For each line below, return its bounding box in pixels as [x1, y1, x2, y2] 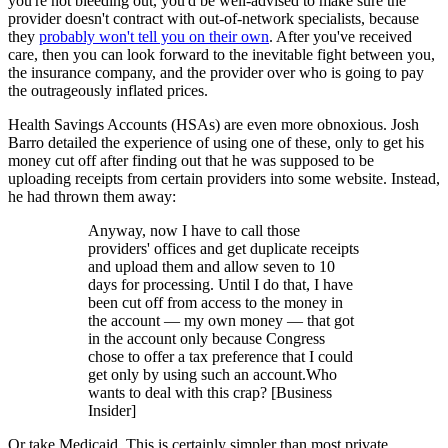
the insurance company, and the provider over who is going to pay [8, 64, 424, 82]
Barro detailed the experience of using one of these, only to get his [8, 134, 424, 152]
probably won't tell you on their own [39, 28, 269, 46]
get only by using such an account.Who [88, 366, 337, 384]
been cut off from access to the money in [88, 294, 343, 312]
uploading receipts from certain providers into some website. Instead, [8, 170, 440, 188]
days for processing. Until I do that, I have [88, 276, 353, 294]
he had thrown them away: [8, 188, 176, 206]
